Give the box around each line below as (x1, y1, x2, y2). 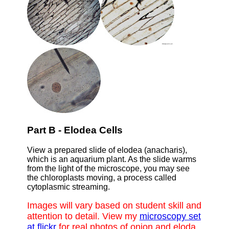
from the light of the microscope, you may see (27, 164, 190, 173)
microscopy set (139, 211, 201, 222)
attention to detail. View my (27, 211, 140, 222)
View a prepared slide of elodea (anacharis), (27, 145, 187, 154)
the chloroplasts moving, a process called (27, 173, 176, 182)
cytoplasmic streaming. (27, 182, 110, 191)
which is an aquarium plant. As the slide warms (27, 154, 196, 164)
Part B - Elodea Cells (27, 124, 123, 135)
